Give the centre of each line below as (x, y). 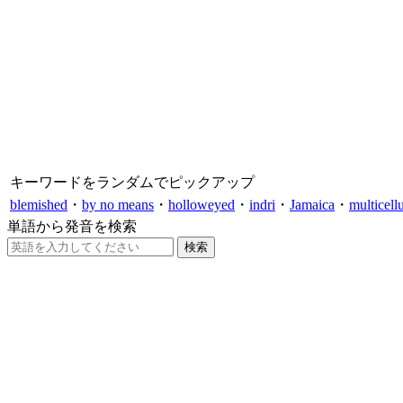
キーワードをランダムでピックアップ (132, 182)
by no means (118, 204)
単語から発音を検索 (72, 226)
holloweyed (201, 204)
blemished (39, 204)
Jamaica (312, 204)
